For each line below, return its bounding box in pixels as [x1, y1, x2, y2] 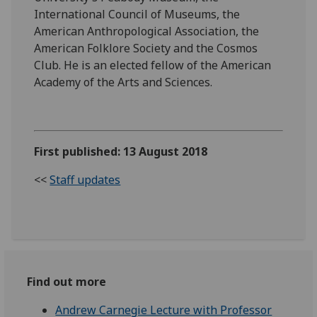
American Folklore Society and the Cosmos [34, 40, 258, 56]
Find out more [27, 273, 107, 289]
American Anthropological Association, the [34, 23, 260, 39]
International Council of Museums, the [34, 6, 241, 22]
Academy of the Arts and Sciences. [34, 74, 213, 90]
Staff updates [50, 171, 121, 188]
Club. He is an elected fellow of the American [34, 57, 272, 73]
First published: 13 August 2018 [34, 143, 208, 159]
